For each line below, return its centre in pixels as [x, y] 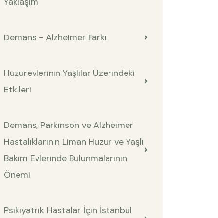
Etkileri [18, 90]
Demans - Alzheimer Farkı [55, 38]
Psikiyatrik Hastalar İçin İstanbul [68, 210]
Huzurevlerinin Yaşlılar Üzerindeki [69, 73]
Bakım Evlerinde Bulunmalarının [65, 158]
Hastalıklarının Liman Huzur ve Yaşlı [74, 142]
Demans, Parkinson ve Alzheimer [69, 125]
